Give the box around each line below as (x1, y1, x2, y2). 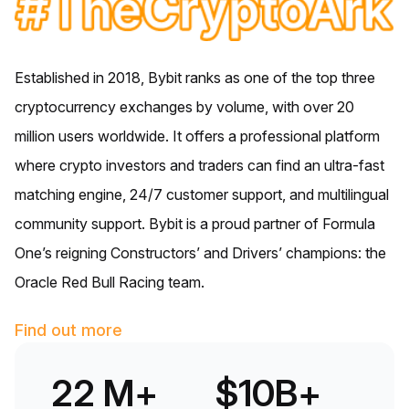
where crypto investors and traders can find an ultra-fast (15, 155, 384, 174)
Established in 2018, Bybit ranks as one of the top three (15, 68, 375, 87)
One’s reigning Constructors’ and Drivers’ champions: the (15, 243, 386, 262)
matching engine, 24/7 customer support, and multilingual (15, 184, 389, 204)
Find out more (15, 320, 122, 340)
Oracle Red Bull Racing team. (15, 272, 204, 291)
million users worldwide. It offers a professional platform (15, 126, 380, 145)
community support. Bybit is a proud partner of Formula (15, 214, 375, 233)
